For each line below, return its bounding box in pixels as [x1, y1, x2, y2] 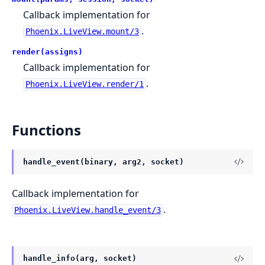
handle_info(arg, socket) [23, 254, 137, 263]
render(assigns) [12, 47, 83, 57]
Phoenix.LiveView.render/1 [25, 79, 144, 89]
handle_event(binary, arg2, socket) [23, 157, 184, 166]
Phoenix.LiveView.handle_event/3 [14, 205, 161, 215]
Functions [12, 120, 81, 140]
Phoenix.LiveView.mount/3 [25, 27, 139, 37]
